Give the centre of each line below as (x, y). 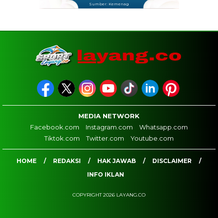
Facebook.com (55, 127)
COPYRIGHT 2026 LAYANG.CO (109, 195)
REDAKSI (67, 161)
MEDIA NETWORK (109, 116)
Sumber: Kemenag (109, 4)
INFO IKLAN (105, 174)
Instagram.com (109, 127)
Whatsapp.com (163, 127)
